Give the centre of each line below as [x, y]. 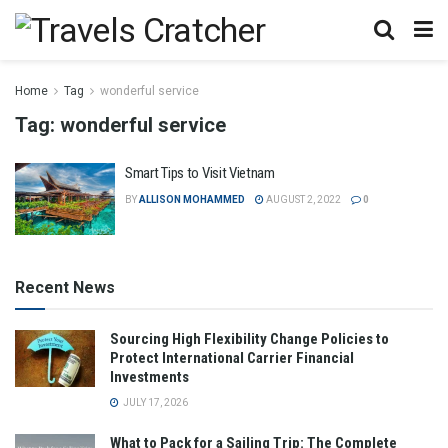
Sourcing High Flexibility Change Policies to [249, 338]
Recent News [65, 287]
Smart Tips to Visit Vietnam [200, 173]
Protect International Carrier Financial [232, 357]
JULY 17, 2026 [154, 402]
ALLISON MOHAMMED [192, 199]
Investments [149, 376]
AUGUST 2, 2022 [302, 199]
